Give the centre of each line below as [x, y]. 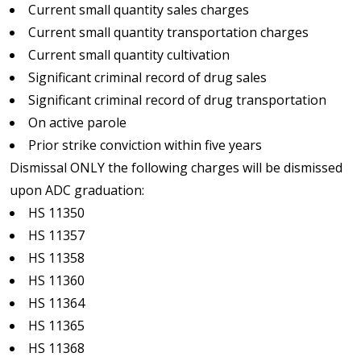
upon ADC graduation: [77, 190]
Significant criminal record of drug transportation [177, 100]
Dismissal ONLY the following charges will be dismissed [176, 167]
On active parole [77, 122]
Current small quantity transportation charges [168, 32]
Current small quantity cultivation [129, 54]
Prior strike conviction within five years [145, 145]
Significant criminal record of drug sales [147, 77]
